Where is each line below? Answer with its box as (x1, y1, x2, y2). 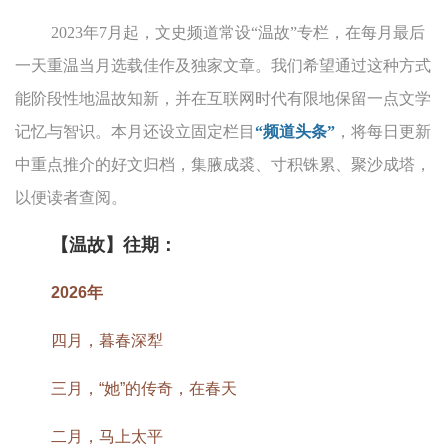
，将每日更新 (335, 123, 431, 141)
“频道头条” (255, 123, 335, 141)
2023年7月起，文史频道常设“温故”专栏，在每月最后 (51, 24, 425, 42)
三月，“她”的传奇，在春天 (51, 380, 237, 398)
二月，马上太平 (51, 428, 163, 446)
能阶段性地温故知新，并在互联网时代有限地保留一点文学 (15, 90, 431, 108)
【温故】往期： (51, 235, 177, 256)
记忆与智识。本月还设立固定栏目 (15, 123, 255, 141)
